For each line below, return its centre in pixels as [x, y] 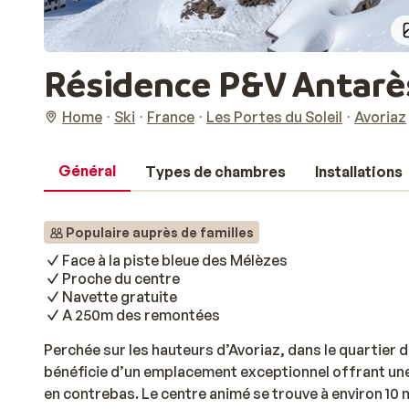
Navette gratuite [120, 297]
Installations [359, 172]
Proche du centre [121, 278]
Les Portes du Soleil [274, 117]
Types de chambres [215, 172]
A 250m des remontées [141, 315]
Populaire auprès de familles [160, 232]
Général [87, 171]
